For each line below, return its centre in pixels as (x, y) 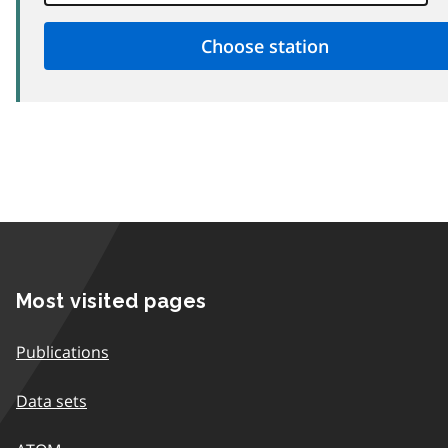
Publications (62, 351)
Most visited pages (111, 300)
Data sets (51, 400)
